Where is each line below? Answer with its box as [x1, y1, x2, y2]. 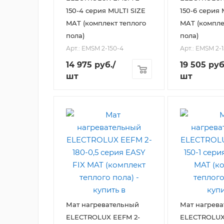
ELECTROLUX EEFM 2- [66, 213, 140, 221]
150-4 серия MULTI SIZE [66, 6, 145, 14]
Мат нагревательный [66, 200, 139, 209]
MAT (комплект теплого [66, 18, 146, 27]
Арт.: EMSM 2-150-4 [66, 44, 123, 52]
